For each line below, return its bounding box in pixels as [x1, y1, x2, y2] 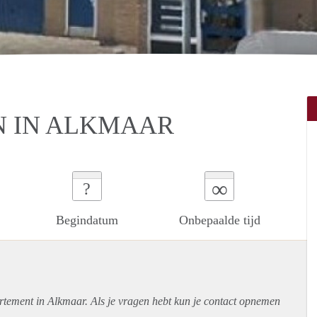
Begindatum [55, 212, 118, 227]
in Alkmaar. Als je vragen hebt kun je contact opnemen [33, 294, 280, 307]
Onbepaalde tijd [178, 212, 260, 227]
